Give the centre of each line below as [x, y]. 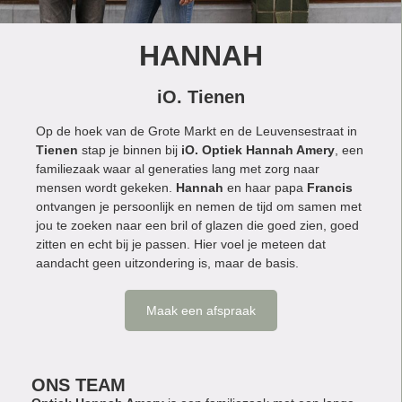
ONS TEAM [79, 385]
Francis [330, 188]
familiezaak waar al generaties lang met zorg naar [178, 169]
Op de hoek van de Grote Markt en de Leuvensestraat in [197, 131]
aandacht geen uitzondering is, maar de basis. [167, 263]
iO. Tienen [201, 97]
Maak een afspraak [201, 311]
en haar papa [265, 188]
